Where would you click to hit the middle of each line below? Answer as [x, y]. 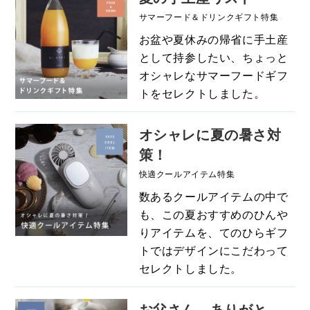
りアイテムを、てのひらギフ [213, 232]
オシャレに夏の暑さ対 [210, 134]
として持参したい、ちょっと [213, 57]
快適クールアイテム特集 [187, 174]
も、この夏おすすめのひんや [213, 215]
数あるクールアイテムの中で [213, 197]
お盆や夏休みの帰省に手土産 [213, 39]
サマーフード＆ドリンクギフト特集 [209, 17]
